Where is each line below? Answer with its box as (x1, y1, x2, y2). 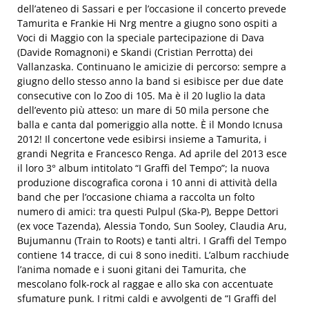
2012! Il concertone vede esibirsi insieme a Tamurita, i (17, 132, 267, 146)
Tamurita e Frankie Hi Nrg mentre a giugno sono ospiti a (17, 17, 277, 30)
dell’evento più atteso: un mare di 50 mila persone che (17, 103, 269, 117)
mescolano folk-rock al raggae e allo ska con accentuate (17, 277, 273, 290)
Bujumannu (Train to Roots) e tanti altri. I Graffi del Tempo (17, 234, 286, 247)
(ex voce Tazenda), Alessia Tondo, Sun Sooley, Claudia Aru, (17, 219, 287, 232)
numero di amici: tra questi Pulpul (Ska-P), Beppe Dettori (17, 205, 279, 218)
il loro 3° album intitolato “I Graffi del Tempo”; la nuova (17, 161, 270, 175)
